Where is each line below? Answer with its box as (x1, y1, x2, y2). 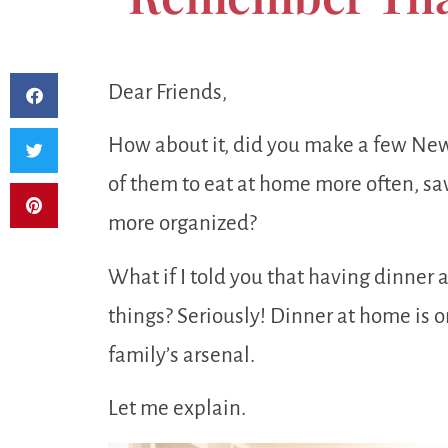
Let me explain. (108, 397, 246, 421)
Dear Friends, (108, 80, 227, 104)
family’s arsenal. (108, 343, 255, 367)
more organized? (108, 212, 257, 236)
